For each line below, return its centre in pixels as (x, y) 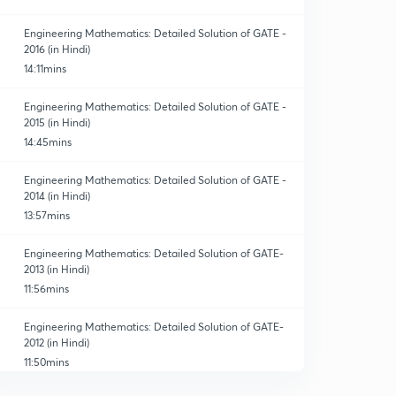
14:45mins (47, 142)
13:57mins (46, 215)
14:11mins (45, 69)
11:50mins (46, 362)
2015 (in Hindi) (57, 122)
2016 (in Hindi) (57, 49)
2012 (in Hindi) (56, 343)
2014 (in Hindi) (57, 196)
